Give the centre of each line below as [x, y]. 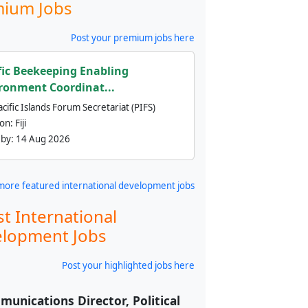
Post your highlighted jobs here [129, 265]
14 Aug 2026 [43, 139]
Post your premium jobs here [133, 38]
